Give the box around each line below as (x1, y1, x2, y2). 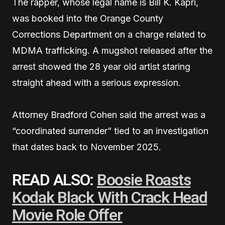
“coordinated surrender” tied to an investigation (12, 125, 208, 136)
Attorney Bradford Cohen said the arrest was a (12, 109, 205, 120)
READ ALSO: (12, 170, 97, 189)
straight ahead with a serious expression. (12, 77, 181, 88)
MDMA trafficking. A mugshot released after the (12, 45, 212, 56)
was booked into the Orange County (12, 13, 163, 24)
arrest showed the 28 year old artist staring (12, 61, 190, 72)
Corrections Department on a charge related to (12, 29, 206, 40)
